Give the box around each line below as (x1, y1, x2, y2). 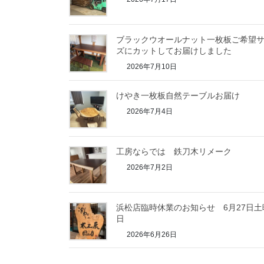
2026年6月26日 (125, 230, 177, 239)
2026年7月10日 (125, 62, 177, 71)
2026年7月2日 (125, 163, 173, 171)
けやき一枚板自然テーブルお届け (116, 91, 240, 101)
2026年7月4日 (125, 107, 173, 116)
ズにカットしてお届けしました (116, 46, 232, 56)
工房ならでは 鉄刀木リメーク (116, 146, 232, 156)
